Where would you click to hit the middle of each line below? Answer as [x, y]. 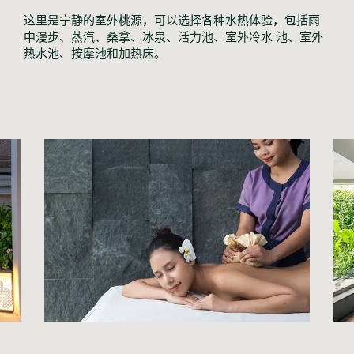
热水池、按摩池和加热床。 [95, 53]
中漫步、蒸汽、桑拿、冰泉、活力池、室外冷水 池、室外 [173, 36]
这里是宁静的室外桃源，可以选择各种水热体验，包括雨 [172, 19]
